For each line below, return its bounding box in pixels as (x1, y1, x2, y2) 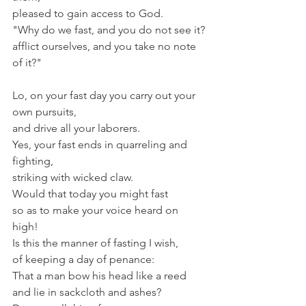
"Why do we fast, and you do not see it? (12, 23, 205, 36)
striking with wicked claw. (12, 170, 133, 184)
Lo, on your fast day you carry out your (12, 88, 198, 102)
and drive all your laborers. (12, 121, 140, 135)
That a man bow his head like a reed (12, 268, 186, 282)
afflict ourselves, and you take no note (12, 39, 199, 53)
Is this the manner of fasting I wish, (12, 236, 178, 249)
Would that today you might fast (12, 186, 168, 200)
